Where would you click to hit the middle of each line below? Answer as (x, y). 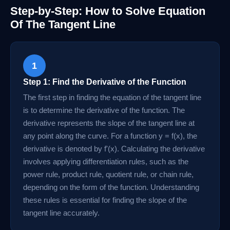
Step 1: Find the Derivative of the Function (105, 82)
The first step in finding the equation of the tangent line (112, 97)
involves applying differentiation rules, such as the (106, 161)
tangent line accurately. (61, 213)
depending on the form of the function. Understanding (111, 187)
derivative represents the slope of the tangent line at (109, 123)
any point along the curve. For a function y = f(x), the (110, 136)
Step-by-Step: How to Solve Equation (108, 11)
